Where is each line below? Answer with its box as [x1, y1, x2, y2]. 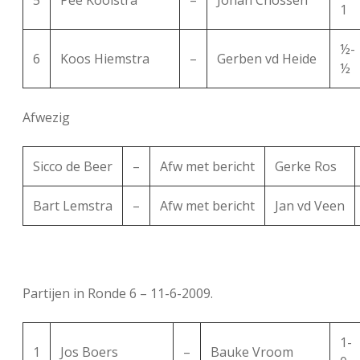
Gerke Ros [275, 157, 337, 176]
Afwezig [22, 108, 70, 127]
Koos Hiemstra [60, 50, 149, 68]
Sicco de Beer [33, 157, 112, 176]
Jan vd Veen [275, 197, 345, 215]
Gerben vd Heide [217, 50, 317, 68]
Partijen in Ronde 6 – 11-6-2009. [22, 284, 213, 303]
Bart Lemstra [33, 197, 112, 215]
